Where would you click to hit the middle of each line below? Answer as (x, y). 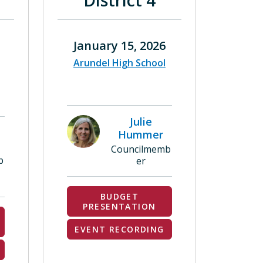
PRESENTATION (119, 206)
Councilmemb (141, 149)
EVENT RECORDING (119, 229)
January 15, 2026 (119, 45)
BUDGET (119, 196)
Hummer (141, 134)
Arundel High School (119, 63)
